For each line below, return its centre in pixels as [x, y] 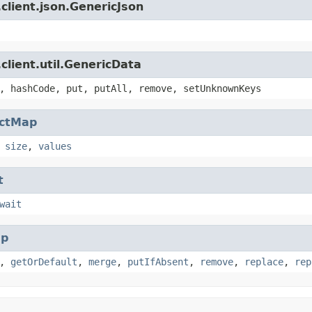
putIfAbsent [158, 262]
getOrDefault [44, 262]
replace [264, 262]
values [55, 146]
